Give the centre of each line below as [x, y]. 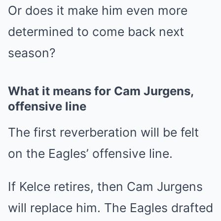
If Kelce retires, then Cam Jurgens [105, 187]
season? [32, 53]
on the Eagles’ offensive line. [90, 154]
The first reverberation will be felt [103, 132]
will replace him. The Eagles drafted [110, 208]
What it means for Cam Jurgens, [101, 91]
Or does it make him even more [98, 11]
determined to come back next [96, 32]
